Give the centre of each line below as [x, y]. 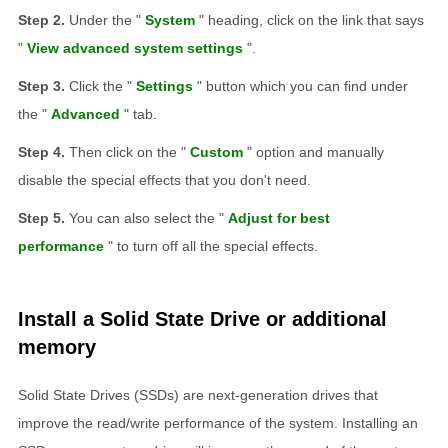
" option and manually [315, 151]
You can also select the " [146, 217]
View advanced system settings [135, 47]
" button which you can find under [302, 85]
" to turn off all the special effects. [213, 245]
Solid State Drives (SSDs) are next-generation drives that [198, 394]
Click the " [100, 85]
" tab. [140, 113]
